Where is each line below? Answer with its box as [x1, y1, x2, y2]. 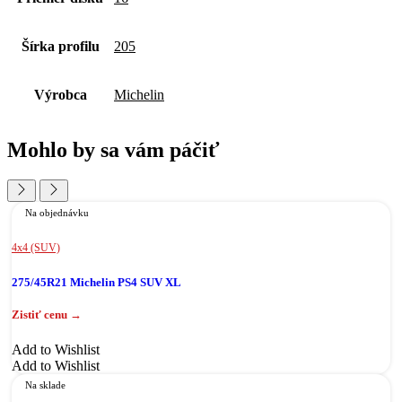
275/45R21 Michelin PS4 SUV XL [12, 275, 181, 289]
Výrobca [33, 86, 87, 102]
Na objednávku [25, 207, 89, 219]
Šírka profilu [21, 38, 100, 54]
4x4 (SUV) [12, 241, 60, 255]
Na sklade [25, 379, 66, 390]
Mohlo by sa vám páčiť [7, 137, 220, 162]
